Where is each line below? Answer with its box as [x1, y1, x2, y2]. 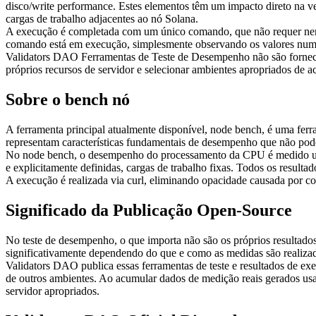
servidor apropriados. [6, 284, 99, 297]
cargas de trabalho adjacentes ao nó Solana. [6, 13, 198, 25]
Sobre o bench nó [6, 90, 130, 109]
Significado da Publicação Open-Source [6, 201, 292, 220]
